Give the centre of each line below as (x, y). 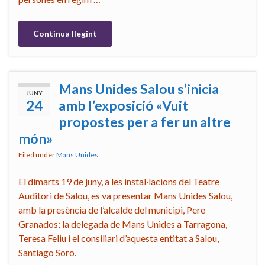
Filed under (37, 154)
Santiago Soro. (47, 252)
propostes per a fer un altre (145, 122)
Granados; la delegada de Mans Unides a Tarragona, (123, 224)
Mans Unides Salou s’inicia (139, 88)
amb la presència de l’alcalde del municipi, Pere (112, 209)
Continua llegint (65, 33)
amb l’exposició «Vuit (123, 105)
